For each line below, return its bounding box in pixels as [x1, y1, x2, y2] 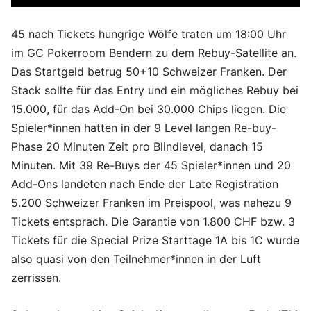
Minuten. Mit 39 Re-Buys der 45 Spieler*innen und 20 [11, 158, 291, 173]
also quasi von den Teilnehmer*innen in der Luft [11, 252, 261, 267]
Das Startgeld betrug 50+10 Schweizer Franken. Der [11, 65, 287, 79]
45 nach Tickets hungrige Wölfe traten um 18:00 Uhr [11, 27, 286, 42]
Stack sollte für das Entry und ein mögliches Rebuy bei [11, 83, 299, 98]
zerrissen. [11, 271, 61, 285]
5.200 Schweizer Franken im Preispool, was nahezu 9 [11, 196, 292, 210]
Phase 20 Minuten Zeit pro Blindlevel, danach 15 [11, 140, 263, 154]
